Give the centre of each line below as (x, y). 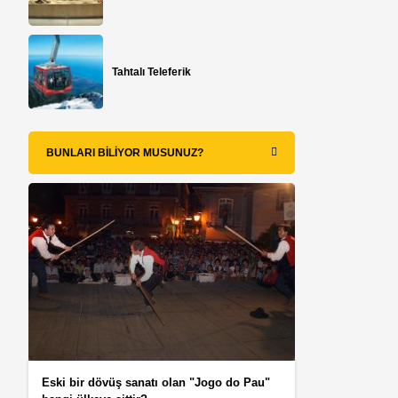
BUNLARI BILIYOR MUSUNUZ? (125, 153)
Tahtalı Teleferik (152, 72)
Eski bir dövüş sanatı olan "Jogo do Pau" (156, 383)
